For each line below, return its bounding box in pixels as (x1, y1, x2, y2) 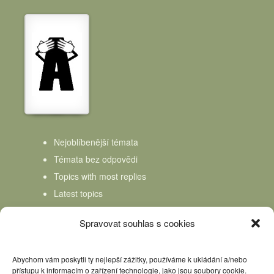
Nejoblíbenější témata (54, 136, 138, 149)
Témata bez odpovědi (54, 153, 138, 166)
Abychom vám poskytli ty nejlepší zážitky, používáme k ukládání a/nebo (12, 254, 247, 264)
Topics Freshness (54, 204, 122, 217)
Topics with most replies (54, 170, 146, 183)
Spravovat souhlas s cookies (79, 217, 195, 229)
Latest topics (54, 187, 103, 200)
